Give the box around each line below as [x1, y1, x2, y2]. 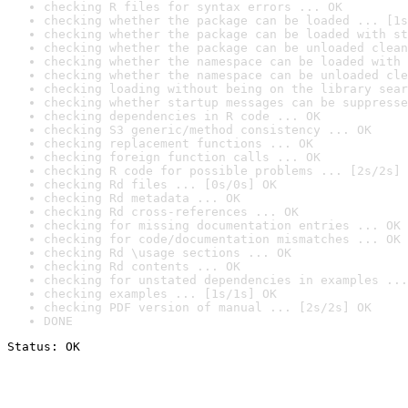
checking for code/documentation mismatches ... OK [44, 232, 401, 246]
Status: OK [7, 340, 80, 353]
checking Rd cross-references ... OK [44, 205, 299, 219]
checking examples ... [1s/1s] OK [44, 287, 277, 301]
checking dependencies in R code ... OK [44, 109, 321, 123]
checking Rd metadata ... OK [44, 191, 240, 205]
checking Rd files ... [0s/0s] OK [44, 178, 277, 191]
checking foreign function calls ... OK [44, 150, 321, 164]
